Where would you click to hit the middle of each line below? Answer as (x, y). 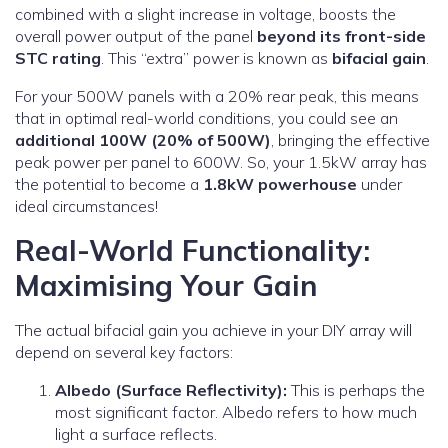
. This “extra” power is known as (216, 58)
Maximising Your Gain (166, 285)
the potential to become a (109, 184)
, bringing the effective (350, 140)
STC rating (58, 58)
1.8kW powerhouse (280, 184)
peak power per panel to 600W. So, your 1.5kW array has (221, 162)
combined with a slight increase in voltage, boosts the (205, 14)
